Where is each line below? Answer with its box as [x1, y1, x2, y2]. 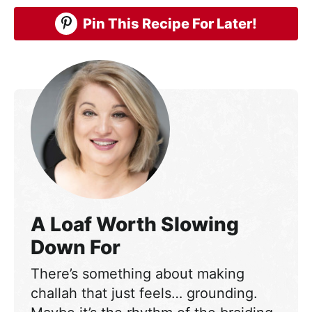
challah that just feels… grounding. [31, 284, 258, 302]
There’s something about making [31, 265, 244, 282]
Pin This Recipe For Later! [83, 15, 257, 32]
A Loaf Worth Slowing [31, 212, 239, 236]
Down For [31, 235, 120, 259]
